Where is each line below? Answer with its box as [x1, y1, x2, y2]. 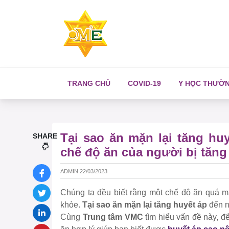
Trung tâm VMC [82, 213, 143, 222]
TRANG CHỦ [67, 79, 110, 87]
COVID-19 [128, 79, 161, 87]
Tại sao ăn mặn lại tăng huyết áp [82, 200, 207, 210]
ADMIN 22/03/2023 [60, 168, 107, 174]
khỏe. [60, 200, 82, 210]
